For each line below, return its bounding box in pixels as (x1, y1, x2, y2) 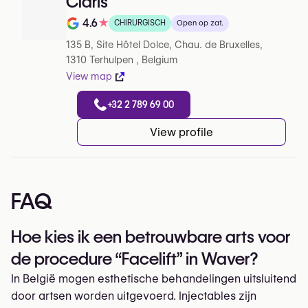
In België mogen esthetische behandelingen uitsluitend (11, 272, 296, 285)
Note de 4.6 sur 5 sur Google (66, 25, 210, 38)
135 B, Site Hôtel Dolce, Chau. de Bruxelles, (66, 39, 263, 50)
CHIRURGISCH (114, 18, 166, 27)
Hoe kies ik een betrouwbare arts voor (11, 227, 291, 247)
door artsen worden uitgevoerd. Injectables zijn (11, 289, 256, 302)
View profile (150, 125, 213, 139)
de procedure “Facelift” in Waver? (11, 249, 258, 269)
